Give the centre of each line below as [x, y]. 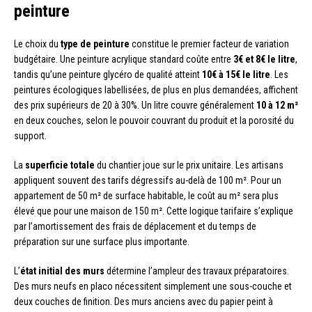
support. [30, 135]
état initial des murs [62, 271]
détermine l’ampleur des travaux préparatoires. [197, 271]
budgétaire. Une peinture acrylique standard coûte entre [124, 59]
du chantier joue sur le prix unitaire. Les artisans [189, 165]
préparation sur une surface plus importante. [102, 241]
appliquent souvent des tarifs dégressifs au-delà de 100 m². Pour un [148, 180]
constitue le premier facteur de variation [209, 44]
